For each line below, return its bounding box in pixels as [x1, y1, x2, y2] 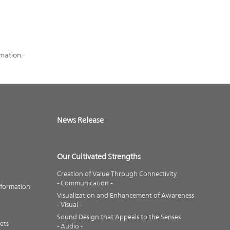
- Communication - [56, 179, 112, 187]
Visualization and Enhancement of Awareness [56, 191, 194, 200]
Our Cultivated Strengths [56, 152, 141, 161]
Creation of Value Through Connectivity [56, 170, 177, 178]
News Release [56, 116, 104, 125]
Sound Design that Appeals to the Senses [56, 213, 181, 221]
